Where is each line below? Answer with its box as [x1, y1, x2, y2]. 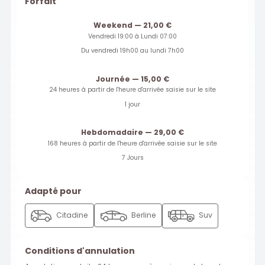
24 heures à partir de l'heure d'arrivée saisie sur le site [49, 85, 216, 95]
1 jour [125, 99, 140, 109]
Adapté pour [25, 185, 82, 197]
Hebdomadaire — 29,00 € [81, 127, 184, 138]
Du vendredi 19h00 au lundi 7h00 [81, 46, 184, 56]
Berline [129, 210, 156, 221]
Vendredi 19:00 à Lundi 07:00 [88, 31, 177, 41]
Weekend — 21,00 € [93, 20, 172, 31]
